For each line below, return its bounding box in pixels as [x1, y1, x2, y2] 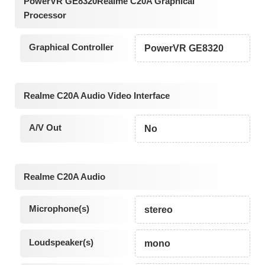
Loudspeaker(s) [28, 237, 93, 248]
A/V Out [28, 122, 62, 133]
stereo [144, 205, 173, 215]
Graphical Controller [28, 41, 114, 52]
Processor [24, 9, 66, 20]
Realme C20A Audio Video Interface [24, 91, 170, 101]
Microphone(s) [28, 203, 89, 214]
